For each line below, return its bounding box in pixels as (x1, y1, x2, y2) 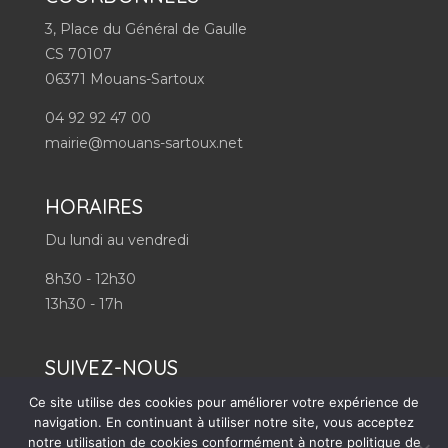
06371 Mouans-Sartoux (44, 69, 204, 88)
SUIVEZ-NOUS (44, 354, 178, 380)
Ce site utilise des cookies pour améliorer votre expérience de (29, 394, 419, 410)
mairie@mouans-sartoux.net (44, 133, 243, 152)
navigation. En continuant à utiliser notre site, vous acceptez (34, 414, 414, 430)
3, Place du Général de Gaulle (44, 19, 247, 38)
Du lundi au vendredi (44, 230, 189, 249)
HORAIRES (44, 193, 143, 219)
